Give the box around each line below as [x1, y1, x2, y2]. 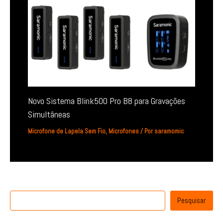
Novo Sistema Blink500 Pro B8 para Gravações [28, 95, 186, 107]
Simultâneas [28, 108, 71, 120]
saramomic [154, 127, 184, 135]
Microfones [109, 127, 139, 135]
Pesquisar [177, 196, 206, 206]
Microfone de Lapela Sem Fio [28, 127, 106, 135]
